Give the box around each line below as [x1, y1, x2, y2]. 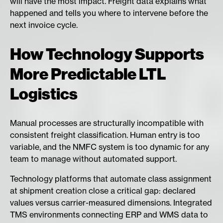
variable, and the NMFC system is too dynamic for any [10, 142, 209, 152]
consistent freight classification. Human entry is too [10, 130, 200, 140]
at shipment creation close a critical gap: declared [10, 186, 196, 196]
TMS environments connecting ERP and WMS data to [10, 210, 208, 220]
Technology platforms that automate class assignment [10, 174, 212, 184]
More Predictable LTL [10, 64, 166, 84]
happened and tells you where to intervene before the [10, 8, 208, 18]
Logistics [10, 84, 78, 104]
